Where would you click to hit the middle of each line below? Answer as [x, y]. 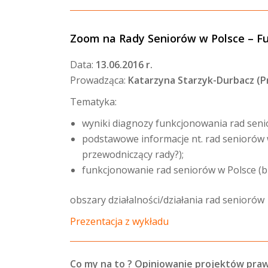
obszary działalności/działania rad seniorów [167, 200]
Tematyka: [93, 102]
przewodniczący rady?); [133, 154]
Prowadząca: [99, 80]
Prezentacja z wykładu [119, 221]
